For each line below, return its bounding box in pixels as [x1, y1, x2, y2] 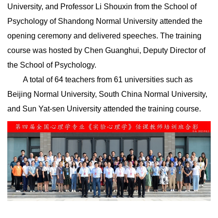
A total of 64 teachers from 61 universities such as [23, 75, 193, 84]
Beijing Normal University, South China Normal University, [7, 90, 207, 98]
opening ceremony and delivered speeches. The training [7, 32, 201, 40]
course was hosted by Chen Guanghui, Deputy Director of [7, 46, 205, 54]
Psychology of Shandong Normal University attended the [7, 17, 202, 25]
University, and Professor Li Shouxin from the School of [7, 2, 197, 11]
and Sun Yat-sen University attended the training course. [7, 105, 201, 113]
